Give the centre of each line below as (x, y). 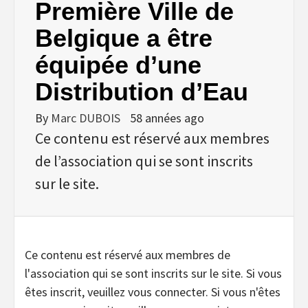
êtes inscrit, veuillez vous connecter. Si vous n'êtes (153, 291)
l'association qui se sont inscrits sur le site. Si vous (153, 273)
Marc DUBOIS (87, 118)
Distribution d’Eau (142, 91)
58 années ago (167, 118)
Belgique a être (124, 38)
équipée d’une (118, 65)
